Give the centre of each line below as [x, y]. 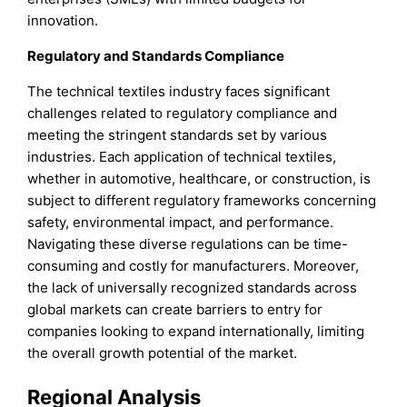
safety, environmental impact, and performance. [181, 223]
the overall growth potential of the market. [163, 353]
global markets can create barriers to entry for [175, 310]
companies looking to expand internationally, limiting [196, 332]
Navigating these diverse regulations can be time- [188, 244]
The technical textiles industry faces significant [179, 92]
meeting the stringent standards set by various [178, 135]
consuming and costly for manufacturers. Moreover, [194, 266]
